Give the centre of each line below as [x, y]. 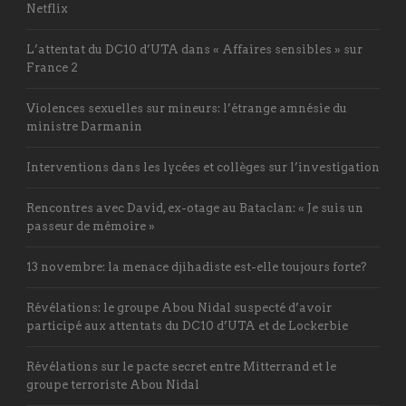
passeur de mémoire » [91, 226]
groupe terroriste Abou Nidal [113, 384]
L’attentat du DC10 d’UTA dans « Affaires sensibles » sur [194, 49]
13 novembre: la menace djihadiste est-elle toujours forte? [197, 266]
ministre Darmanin [84, 126]
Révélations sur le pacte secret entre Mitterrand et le [181, 366]
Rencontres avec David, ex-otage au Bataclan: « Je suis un [195, 208]
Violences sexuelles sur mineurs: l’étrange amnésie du [187, 108]
